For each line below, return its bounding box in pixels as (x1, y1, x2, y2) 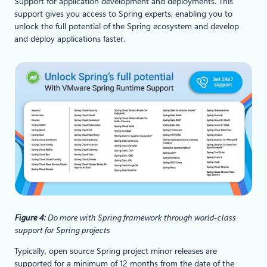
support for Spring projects (14, 225, 110, 235)
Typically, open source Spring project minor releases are (14, 246, 217, 256)
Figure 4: (14, 213, 47, 223)
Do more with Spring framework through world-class (47, 213, 235, 223)
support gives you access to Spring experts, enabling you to (14, 8, 232, 18)
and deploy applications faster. (14, 33, 125, 44)
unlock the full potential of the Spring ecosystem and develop (14, 21, 239, 31)
